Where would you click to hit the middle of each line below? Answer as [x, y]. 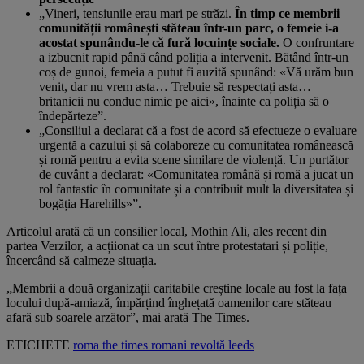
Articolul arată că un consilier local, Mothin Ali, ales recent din [167, 231]
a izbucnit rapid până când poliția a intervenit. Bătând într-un [194, 57]
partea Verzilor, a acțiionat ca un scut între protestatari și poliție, [167, 245]
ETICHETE [38, 344]
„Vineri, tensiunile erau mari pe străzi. [137, 13]
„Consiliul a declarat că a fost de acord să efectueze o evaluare [198, 130]
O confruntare [317, 42]
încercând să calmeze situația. [82, 260]
